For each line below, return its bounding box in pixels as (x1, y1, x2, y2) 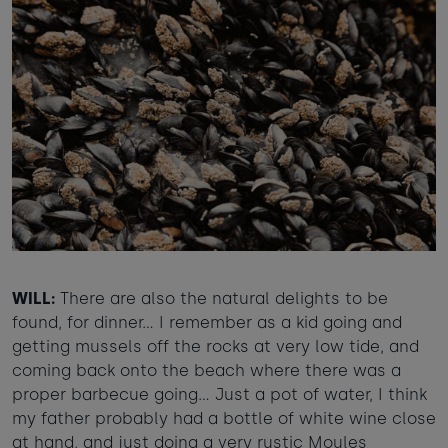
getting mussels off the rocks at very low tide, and (12, 337, 419, 357)
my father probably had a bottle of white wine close (12, 409, 436, 429)
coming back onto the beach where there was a (12, 361, 401, 381)
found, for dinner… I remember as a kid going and (12, 313, 402, 333)
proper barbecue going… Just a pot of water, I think (12, 385, 427, 405)
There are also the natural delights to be (55, 289, 388, 309)
